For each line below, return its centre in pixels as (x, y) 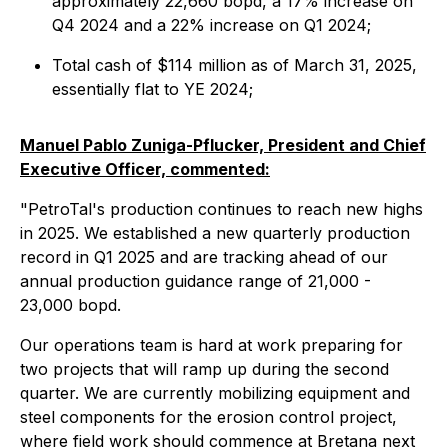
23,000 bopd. (70, 305)
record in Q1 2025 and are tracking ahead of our (204, 257)
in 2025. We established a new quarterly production (215, 233)
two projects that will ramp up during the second (204, 369)
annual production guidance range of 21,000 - (195, 281)
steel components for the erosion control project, (208, 417)
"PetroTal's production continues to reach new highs (221, 209)
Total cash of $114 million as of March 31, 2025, (234, 65)
